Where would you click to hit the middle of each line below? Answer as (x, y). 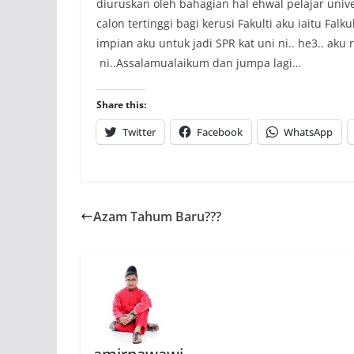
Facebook (220, 132)
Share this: (121, 105)
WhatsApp (308, 132)
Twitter (139, 132)
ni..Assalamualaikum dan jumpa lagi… (199, 63)
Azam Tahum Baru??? (157, 217)
